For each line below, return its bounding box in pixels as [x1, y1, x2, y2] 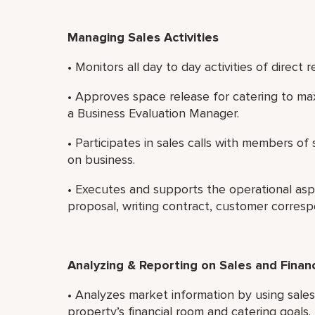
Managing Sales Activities [67, 30, 219, 45]
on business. [67, 152, 135, 167]
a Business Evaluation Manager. [67, 105, 239, 121]
